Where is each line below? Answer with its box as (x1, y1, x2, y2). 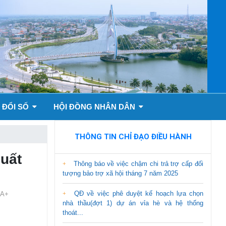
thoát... (63, 208, 83, 216)
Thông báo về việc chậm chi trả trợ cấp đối (71, 159, 203, 167)
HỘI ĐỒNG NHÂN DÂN (53, 102, 137, 111)
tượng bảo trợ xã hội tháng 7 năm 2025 (63, 169, 178, 177)
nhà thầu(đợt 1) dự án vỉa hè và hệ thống (63, 199, 203, 207)
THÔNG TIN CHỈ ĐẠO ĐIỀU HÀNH (74, 132, 192, 141)
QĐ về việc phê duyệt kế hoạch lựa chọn (71, 189, 203, 197)
